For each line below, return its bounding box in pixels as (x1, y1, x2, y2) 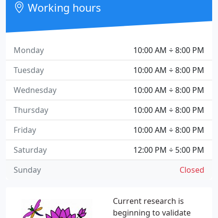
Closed (180, 164, 204, 175)
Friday (14, 125, 36, 135)
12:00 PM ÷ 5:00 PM (133, 145, 204, 155)
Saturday (14, 145, 47, 155)
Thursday (14, 105, 48, 115)
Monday (14, 45, 44, 55)
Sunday (14, 164, 41, 175)
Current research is (113, 196, 184, 206)
